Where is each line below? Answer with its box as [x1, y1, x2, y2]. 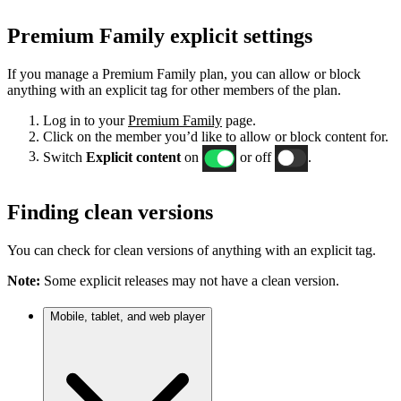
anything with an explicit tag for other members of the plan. [7, 81, 341, 98]
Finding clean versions [7, 200, 213, 224]
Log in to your [43, 112, 128, 128]
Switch [43, 149, 86, 165]
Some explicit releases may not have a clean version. [40, 272, 339, 288]
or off [235, 149, 275, 165]
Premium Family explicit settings [7, 23, 312, 47]
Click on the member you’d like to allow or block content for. [43, 128, 388, 144]
